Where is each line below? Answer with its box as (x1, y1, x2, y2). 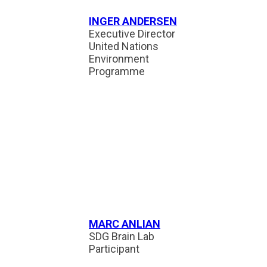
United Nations (89, 40, 159, 52)
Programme (89, 65, 145, 77)
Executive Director (89, 27, 175, 40)
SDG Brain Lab (89, 230, 154, 243)
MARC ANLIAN (89, 218, 160, 230)
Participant (89, 243, 139, 255)
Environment (89, 52, 149, 65)
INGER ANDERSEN (89, 15, 177, 27)
